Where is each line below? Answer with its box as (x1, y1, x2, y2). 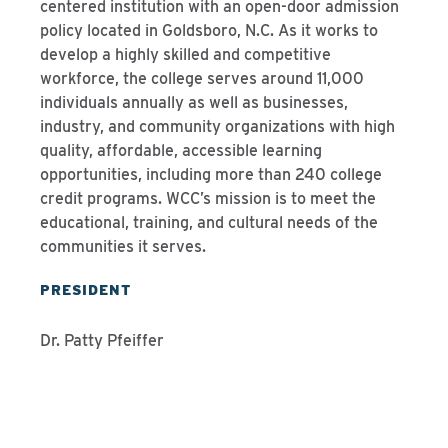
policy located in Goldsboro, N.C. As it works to (40, 21, 378, 40)
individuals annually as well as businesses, (40, 93, 348, 112)
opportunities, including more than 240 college (40, 165, 382, 184)
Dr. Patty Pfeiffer (40, 331, 164, 350)
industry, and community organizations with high (40, 117, 395, 136)
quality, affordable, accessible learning (40, 141, 322, 160)
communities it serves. (40, 237, 206, 256)
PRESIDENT (40, 282, 131, 298)
